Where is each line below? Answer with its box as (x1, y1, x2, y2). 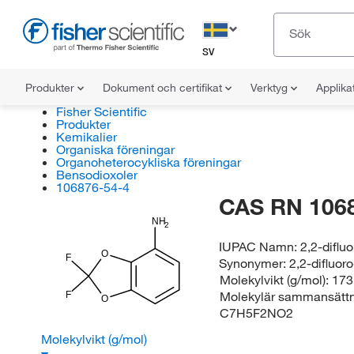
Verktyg (250, 81, 291, 95)
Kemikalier (55, 129, 117, 145)
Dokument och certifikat (103, 81, 225, 95)
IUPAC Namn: (219, 239, 301, 254)
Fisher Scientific (55, 104, 147, 119)
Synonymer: (219, 255, 290, 271)
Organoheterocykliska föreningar (55, 154, 241, 170)
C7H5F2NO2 (219, 305, 293, 321)
